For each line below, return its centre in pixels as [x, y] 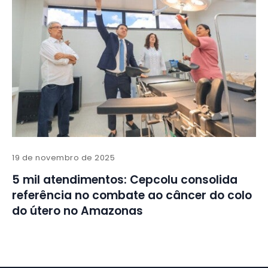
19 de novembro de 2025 [64, 158]
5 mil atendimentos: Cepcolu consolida [125, 180]
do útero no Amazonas [77, 211]
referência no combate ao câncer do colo [132, 196]
